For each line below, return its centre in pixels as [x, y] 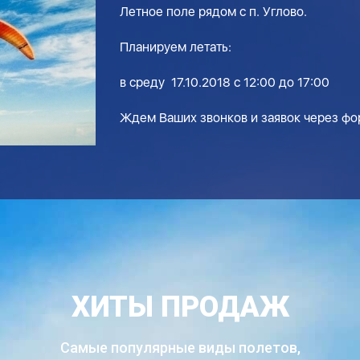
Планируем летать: [176, 47]
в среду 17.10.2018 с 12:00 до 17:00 [225, 82]
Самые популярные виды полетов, [180, 348]
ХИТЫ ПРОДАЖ [180, 307]
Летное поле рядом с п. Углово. [213, 12]
